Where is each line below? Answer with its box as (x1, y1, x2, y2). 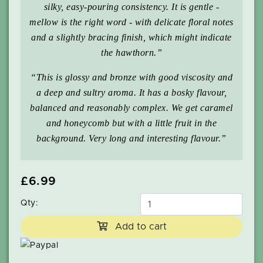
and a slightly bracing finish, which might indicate (31, 32, 232, 42)
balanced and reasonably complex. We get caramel (30, 102, 233, 113)
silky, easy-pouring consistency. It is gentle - (43, 1, 220, 12)
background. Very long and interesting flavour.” (36, 133, 227, 143)
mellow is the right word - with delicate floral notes (29, 16, 234, 27)
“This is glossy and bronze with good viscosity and (31, 72, 232, 82)
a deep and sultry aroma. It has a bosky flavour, (36, 87, 227, 97)
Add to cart (112, 221, 167, 231)
